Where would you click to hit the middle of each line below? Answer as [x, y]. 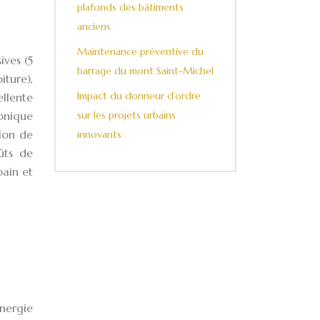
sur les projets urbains [126, 115]
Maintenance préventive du [140, 51]
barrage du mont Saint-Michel [145, 71]
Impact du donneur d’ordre [139, 96]
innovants [99, 134]
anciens [94, 26]
